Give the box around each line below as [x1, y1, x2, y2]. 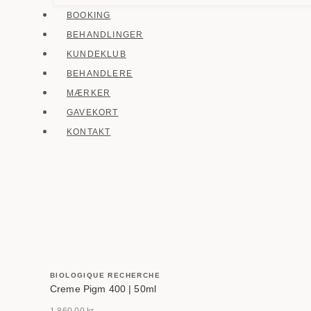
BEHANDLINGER [67, 30, 144, 40]
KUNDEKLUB [67, 49, 126, 59]
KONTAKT [67, 127, 111, 137]
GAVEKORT [67, 108, 119, 117]
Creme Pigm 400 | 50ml [50, 283, 156, 294]
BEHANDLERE [67, 69, 133, 78]
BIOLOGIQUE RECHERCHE [50, 271, 160, 279]
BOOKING [67, 10, 111, 20]
